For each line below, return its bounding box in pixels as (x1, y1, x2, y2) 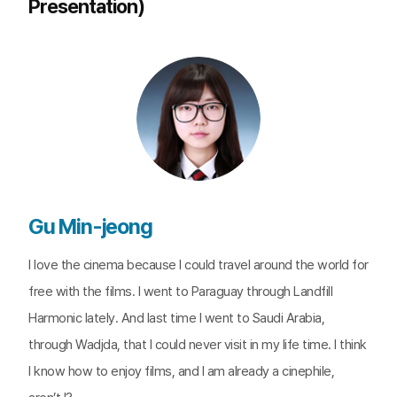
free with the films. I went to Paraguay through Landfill (28, 284, 332, 300)
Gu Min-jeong (28, 214, 152, 239)
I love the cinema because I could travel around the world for (28, 257, 369, 273)
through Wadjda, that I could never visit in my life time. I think (28, 337, 367, 353)
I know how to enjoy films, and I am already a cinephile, (28, 363, 334, 379)
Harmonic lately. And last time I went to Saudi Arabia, (28, 310, 324, 326)
